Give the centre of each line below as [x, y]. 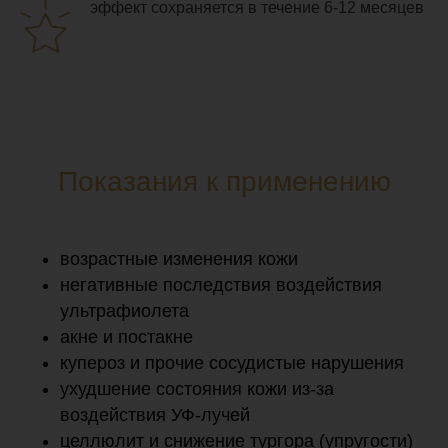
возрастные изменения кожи [179, 258]
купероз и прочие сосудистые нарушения [232, 362]
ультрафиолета [124, 310]
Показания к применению [224, 181]
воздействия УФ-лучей [155, 414]
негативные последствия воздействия [221, 284]
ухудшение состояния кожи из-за [197, 388]
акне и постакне [126, 336]
